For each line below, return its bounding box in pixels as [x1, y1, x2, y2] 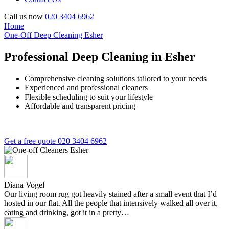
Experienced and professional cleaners [25, 83, 148, 92]
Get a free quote [4, 136, 58, 145]
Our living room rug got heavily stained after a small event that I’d [4, 189, 217, 198]
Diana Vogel [4, 180, 47, 189]
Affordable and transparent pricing [25, 101, 135, 110]
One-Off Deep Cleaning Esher [4, 31, 103, 39]
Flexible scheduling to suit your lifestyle [25, 92, 153, 101]
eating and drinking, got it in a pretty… [4, 208, 129, 217]
